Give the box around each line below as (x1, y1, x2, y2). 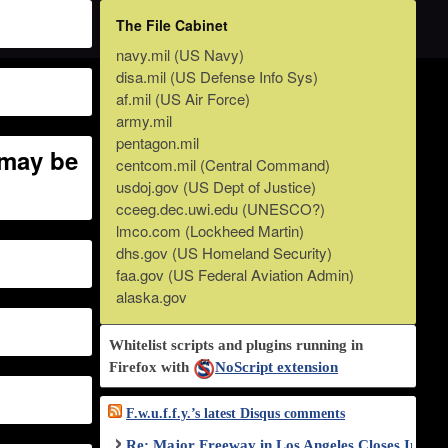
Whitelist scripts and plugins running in (109, 337, 364, 354)
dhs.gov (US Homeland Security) (116, 242, 333, 264)
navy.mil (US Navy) (116, 44, 245, 66)
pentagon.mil (116, 132, 200, 154)
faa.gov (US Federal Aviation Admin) (116, 264, 355, 286)
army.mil (116, 110, 173, 132)
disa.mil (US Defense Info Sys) (116, 66, 319, 88)
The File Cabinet (116, 14, 229, 35)
